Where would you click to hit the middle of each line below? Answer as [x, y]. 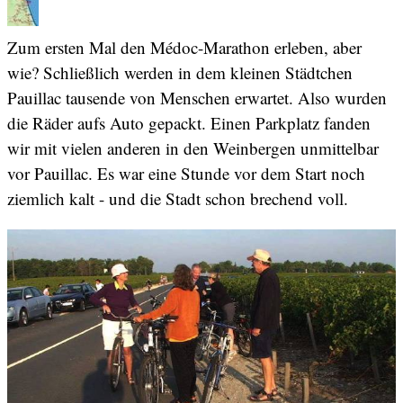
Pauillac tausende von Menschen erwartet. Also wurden [197, 98]
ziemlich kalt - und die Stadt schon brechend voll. [178, 198]
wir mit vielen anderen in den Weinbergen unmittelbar [193, 148]
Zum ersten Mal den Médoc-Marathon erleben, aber [184, 47]
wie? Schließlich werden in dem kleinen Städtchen [180, 72]
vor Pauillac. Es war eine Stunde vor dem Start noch [186, 173]
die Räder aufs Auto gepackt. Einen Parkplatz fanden [189, 123]
